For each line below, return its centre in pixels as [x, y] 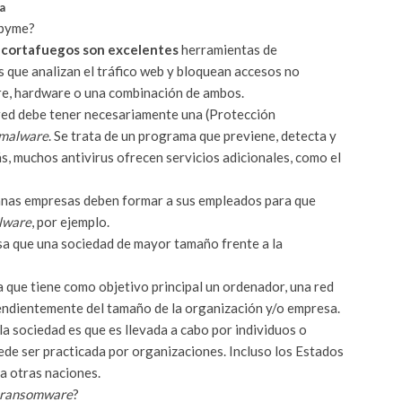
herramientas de [228, 49]
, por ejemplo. [70, 221]
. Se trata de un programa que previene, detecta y [192, 135]
